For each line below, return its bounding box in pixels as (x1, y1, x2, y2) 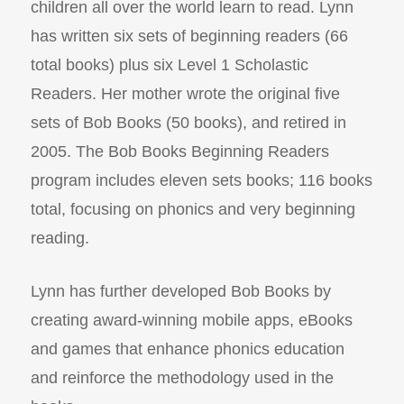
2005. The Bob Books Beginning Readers (30, 142, 329, 161)
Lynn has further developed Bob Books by (30, 282, 331, 301)
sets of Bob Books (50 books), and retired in (30, 114, 346, 133)
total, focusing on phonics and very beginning (30, 200, 355, 219)
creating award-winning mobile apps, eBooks (30, 311, 353, 330)
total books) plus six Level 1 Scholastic (30, 56, 308, 75)
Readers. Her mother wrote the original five (30, 85, 340, 104)
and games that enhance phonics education (30, 340, 344, 359)
